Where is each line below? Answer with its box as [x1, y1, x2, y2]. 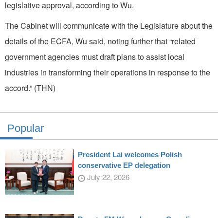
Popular [7, 122, 44, 134]
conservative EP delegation [77, 161, 170, 169]
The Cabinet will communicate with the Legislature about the [5, 19, 213, 31]
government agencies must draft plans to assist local [5, 51, 184, 62]
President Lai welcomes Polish [77, 150, 182, 159]
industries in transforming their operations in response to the [5, 66, 210, 78]
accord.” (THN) [5, 82, 55, 93]
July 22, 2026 [85, 171, 129, 182]
